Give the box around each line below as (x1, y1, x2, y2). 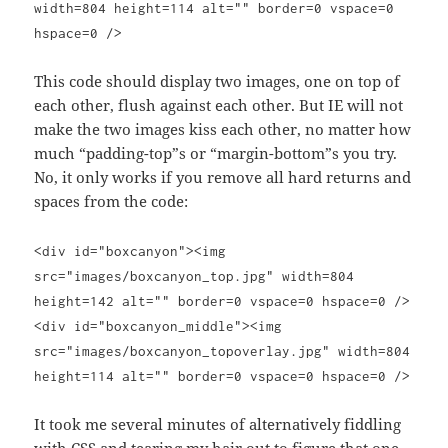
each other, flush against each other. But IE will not (34, 95, 404, 116)
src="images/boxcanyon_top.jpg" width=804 (34, 268, 355, 285)
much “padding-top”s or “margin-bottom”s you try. (34, 143, 398, 164)
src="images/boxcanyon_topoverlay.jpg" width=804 (34, 343, 411, 360)
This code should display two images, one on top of (34, 71, 401, 92)
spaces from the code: (34, 191, 189, 212)
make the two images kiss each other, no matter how (34, 119, 412, 140)
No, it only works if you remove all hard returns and (34, 167, 412, 188)
